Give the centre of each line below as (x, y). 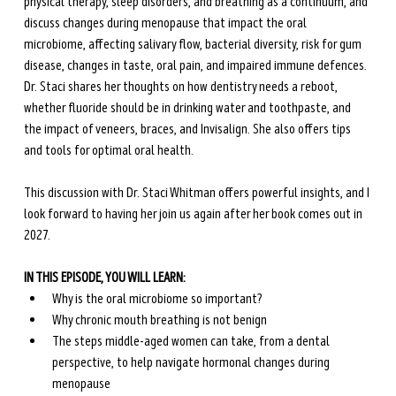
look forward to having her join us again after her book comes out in (194, 214)
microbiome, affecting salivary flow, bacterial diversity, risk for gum (194, 45)
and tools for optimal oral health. (110, 151)
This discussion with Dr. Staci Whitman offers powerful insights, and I (198, 193)
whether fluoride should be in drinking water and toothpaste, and (188, 108)
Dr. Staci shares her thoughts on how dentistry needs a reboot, (182, 87)
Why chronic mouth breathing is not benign (159, 320)
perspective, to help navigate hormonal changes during (192, 363)
